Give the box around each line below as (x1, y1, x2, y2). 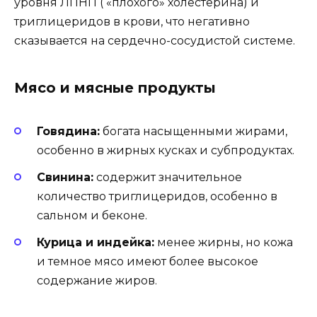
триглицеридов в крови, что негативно (14, 14, 250, 28)
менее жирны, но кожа (154, 236, 293, 250)
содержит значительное (93, 170, 242, 184)
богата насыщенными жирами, (100, 124, 287, 138)
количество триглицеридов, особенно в (37, 189, 277, 203)
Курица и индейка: (37, 236, 154, 250)
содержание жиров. (37, 274, 157, 288)
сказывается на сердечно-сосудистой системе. (14, 33, 295, 47)
